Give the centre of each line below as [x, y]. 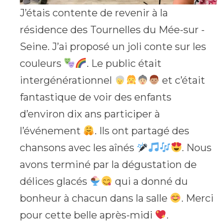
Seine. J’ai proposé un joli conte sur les [113, 47]
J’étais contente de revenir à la [94, 13]
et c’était [183, 81]
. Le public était [124, 64]
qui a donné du [150, 182]
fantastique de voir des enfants [96, 97]
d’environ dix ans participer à [90, 114]
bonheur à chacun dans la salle [95, 198]
